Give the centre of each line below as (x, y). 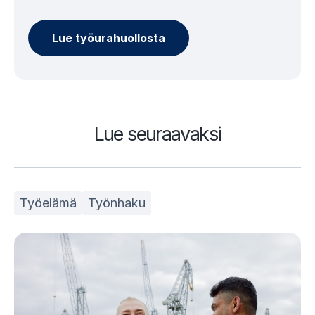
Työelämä (48, 202)
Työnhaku (117, 202)
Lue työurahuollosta (109, 38)
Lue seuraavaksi (157, 134)
